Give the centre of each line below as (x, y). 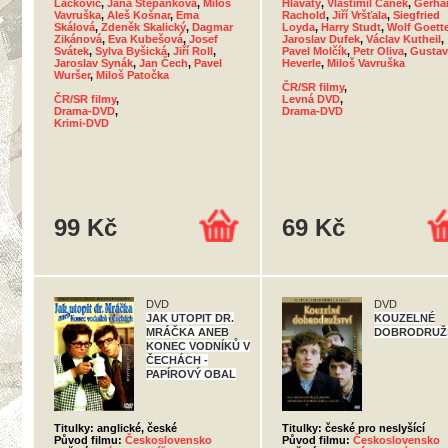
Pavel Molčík (314, 51)
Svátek (71, 51)
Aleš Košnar (138, 15)
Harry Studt (351, 27)
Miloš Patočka (132, 75)
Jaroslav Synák (93, 63)
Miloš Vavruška (366, 63)
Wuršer (72, 75)
